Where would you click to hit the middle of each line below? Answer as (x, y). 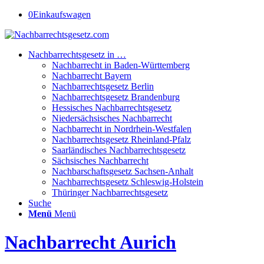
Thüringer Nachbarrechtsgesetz (110, 192)
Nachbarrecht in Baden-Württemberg (121, 65)
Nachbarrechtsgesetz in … (77, 55)
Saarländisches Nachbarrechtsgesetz (119, 150)
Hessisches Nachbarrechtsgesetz (112, 108)
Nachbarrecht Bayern (92, 76)
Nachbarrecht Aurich (90, 242)
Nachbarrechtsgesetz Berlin (103, 86)
